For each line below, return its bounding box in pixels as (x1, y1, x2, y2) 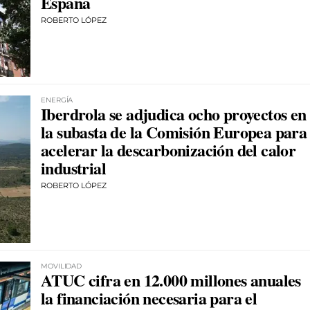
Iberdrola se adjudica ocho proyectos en (41, 102, 307, 127)
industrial (41, 156, 107, 181)
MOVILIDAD (41, 261, 82, 271)
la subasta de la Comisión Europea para (41, 120, 307, 145)
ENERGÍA (41, 95, 73, 105)
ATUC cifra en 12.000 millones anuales (41, 267, 301, 292)
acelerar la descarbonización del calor (41, 138, 296, 163)
